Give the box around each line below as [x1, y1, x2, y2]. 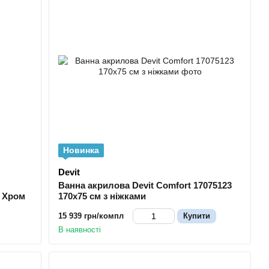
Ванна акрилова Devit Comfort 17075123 [58, 180, 232, 190]
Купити [183, 211, 211, 220]
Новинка [63, 145, 100, 155]
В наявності [58, 225, 101, 234]
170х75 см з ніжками [58, 190, 147, 201]
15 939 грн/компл [58, 211, 124, 220]
